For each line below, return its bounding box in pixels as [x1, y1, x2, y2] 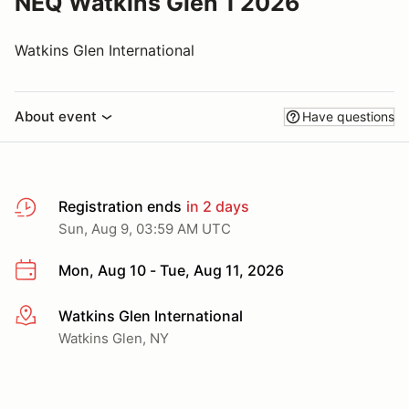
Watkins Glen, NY [58, 329, 169, 347]
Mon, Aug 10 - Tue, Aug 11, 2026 [58, 261, 284, 279]
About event [15, 108, 97, 125]
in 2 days [183, 197, 249, 215]
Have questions [302, 109, 394, 124]
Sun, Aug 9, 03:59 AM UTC [58, 220, 231, 237]
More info [14, 307, 80, 326]
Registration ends [58, 197, 182, 215]
